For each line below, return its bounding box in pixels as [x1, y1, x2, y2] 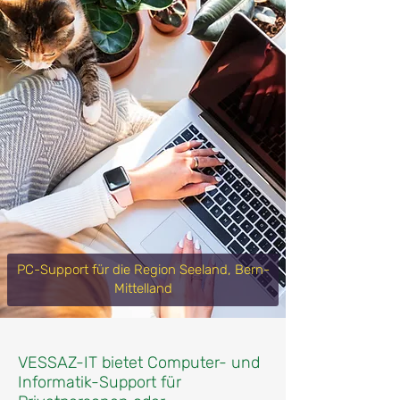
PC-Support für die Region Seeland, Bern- [16, 262, 270, 278]
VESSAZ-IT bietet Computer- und [18, 353, 260, 372]
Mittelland [113, 280, 172, 296]
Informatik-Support [18, 372, 161, 392]
